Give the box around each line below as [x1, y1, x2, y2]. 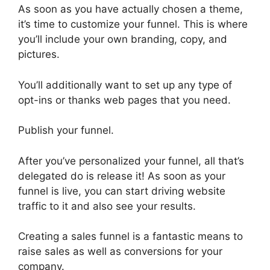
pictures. [18, 48, 60, 61]
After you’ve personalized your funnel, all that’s [18, 154, 244, 167]
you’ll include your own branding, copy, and [18, 33, 227, 46]
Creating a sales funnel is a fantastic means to [18, 230, 243, 243]
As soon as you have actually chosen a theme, [18, 3, 243, 16]
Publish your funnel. [18, 124, 114, 137]
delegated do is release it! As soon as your [18, 169, 225, 182]
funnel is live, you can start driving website [18, 184, 225, 197]
